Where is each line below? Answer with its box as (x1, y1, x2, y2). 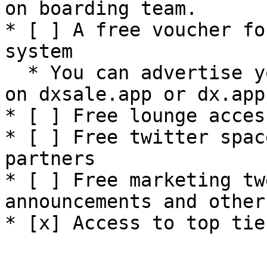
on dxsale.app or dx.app (5, 83, 265, 105)
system (5, 41, 73, 62)
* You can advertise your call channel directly (5, 62, 27, 83)
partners (5, 148, 95, 169)
